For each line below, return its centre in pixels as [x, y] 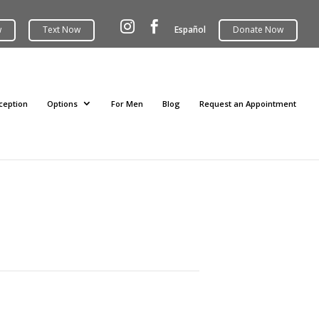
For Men [127, 103]
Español [190, 30]
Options [62, 103]
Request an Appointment [248, 103]
